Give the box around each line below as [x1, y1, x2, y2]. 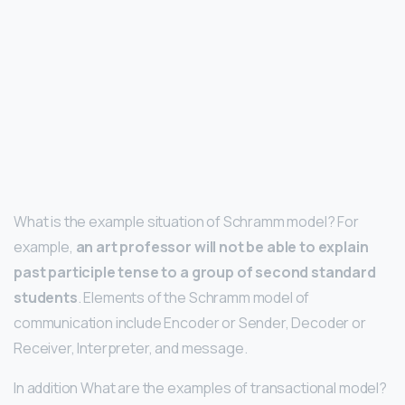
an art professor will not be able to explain [75, 236, 369, 257]
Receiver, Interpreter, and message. [14, 337, 248, 358]
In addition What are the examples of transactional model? [14, 377, 387, 398]
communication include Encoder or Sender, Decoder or [14, 312, 366, 333]
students [14, 287, 78, 307]
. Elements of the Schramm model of [77, 287, 310, 307]
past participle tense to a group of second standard [14, 261, 376, 282]
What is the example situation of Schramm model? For [14, 211, 359, 231]
